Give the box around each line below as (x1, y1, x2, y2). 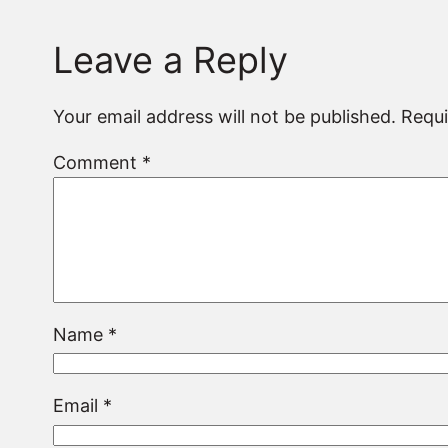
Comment (53, 151, 143, 173)
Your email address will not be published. (53, 105, 397, 127)
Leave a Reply (53, 37, 289, 82)
